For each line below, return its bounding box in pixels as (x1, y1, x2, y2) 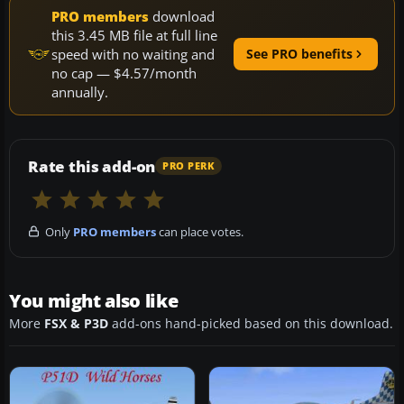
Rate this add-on (28, 155, 156, 177)
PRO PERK (162, 160, 216, 173)
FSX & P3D (44, 315, 108, 332)
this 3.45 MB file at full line (51, 25, 217, 44)
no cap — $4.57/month (51, 63, 197, 82)
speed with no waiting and (51, 44, 215, 63)
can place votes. (156, 223, 243, 240)
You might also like (9, 288, 179, 313)
